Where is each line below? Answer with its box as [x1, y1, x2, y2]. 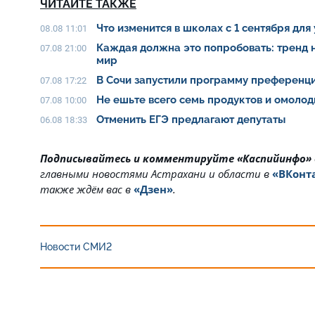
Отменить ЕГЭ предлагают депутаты [96, 113, 285, 127]
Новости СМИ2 [40, 241, 112, 253]
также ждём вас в [40, 182, 131, 197]
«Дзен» [134, 182, 173, 197]
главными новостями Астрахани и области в [40, 167, 272, 181]
